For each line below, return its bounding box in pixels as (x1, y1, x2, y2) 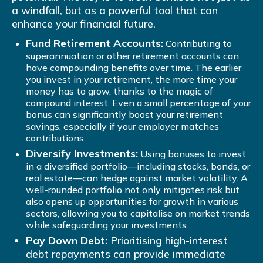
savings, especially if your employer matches (26, 120, 219, 133)
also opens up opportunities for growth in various (26, 195, 238, 208)
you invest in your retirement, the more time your (26, 73, 237, 86)
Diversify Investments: (26, 147, 138, 161)
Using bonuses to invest (138, 148, 246, 160)
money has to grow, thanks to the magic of (26, 85, 213, 97)
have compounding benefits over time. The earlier (26, 62, 241, 74)
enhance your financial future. (12, 17, 156, 31)
